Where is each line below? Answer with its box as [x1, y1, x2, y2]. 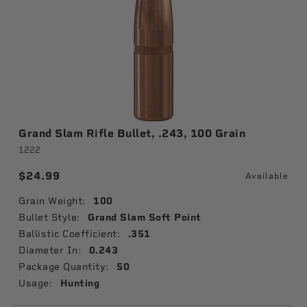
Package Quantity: [19, 261, 109, 272]
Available [245, 171, 288, 181]
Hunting [60, 278, 99, 289]
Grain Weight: [19, 195, 86, 206]
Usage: [19, 278, 52, 288]
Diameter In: [19, 245, 81, 256]
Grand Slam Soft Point [88, 212, 201, 223]
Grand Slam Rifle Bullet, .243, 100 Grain [19, 127, 245, 140]
